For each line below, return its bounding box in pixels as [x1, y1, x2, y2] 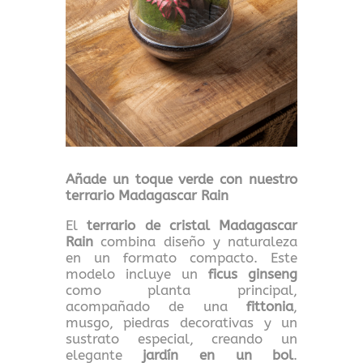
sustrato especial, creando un [65, 330, 298, 347]
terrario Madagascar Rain [65, 186, 228, 203]
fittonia [246, 297, 294, 314]
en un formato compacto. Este [65, 249, 298, 266]
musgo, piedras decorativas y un [65, 314, 298, 331]
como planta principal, [65, 281, 298, 298]
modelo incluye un [65, 265, 209, 282]
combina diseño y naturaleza [92, 233, 298, 250]
